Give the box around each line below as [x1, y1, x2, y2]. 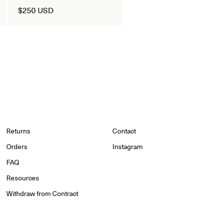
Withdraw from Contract [6, 188, 79, 198]
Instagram [112, 141, 143, 152]
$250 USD [18, 3, 54, 16]
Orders [6, 141, 28, 152]
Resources [6, 172, 40, 183]
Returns [6, 125, 31, 136]
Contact [112, 125, 136, 136]
